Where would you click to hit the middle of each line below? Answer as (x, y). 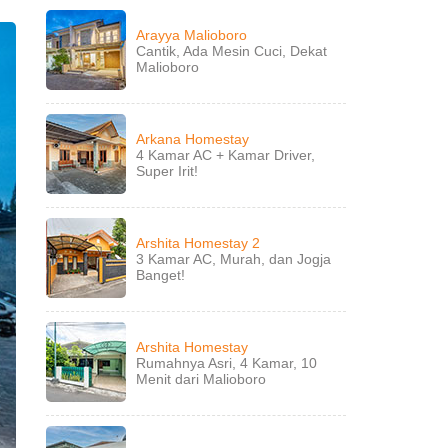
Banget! (160, 275)
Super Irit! (167, 171)
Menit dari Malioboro (201, 379)
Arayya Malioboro (191, 35)
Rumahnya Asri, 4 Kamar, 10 (226, 363)
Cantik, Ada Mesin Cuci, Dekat (231, 51)
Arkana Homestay (192, 139)
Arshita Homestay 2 (198, 243)
